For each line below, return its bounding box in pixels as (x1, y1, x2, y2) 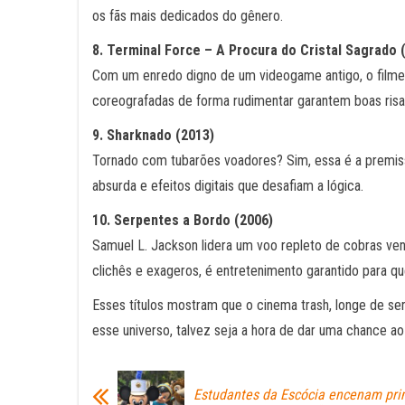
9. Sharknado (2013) (92, 127, 214, 144)
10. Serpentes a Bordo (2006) (92, 212, 273, 229)
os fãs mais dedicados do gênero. (92, 7, 283, 24)
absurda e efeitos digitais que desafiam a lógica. (92, 177, 363, 194)
